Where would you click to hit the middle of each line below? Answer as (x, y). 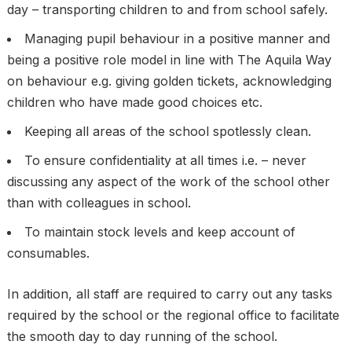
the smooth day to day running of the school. (142, 336)
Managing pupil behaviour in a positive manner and (177, 38)
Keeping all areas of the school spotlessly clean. (167, 131)
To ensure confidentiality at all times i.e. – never (165, 160)
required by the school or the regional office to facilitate (173, 315)
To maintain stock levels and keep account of (159, 232)
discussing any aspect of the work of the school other (168, 181)
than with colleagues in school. (99, 203)
